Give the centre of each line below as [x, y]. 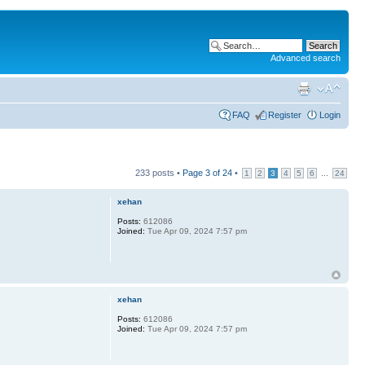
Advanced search [306, 58]
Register [285, 114]
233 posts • [159, 172]
